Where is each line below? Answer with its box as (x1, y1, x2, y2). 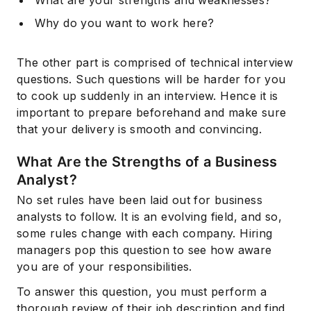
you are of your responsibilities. (17, 260, 192, 274)
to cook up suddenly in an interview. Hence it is (17, 89, 278, 103)
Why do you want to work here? (34, 16, 215, 31)
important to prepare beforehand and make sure (17, 106, 287, 120)
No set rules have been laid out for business (17, 193, 262, 208)
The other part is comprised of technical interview (17, 56, 294, 70)
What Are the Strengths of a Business (17, 153, 278, 171)
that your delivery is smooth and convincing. (17, 122, 262, 137)
